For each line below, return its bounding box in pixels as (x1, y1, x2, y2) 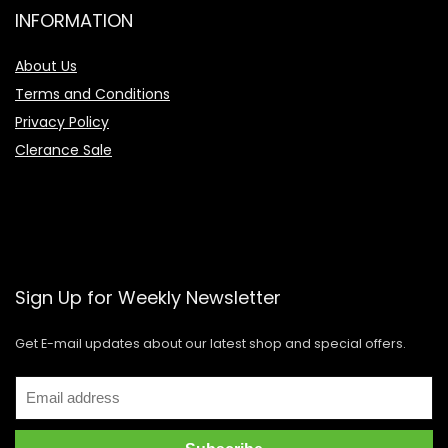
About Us (15, 55, 77, 76)
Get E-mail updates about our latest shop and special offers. (15, 334, 406, 352)
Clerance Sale (15, 139, 112, 160)
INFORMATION (15, 7, 133, 33)
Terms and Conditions (15, 83, 170, 104)
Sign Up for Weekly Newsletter (15, 284, 281, 310)
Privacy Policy (15, 111, 109, 132)
